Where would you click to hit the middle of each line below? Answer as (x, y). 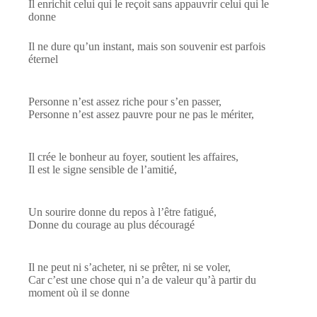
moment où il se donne (79, 292)
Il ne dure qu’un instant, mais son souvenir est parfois (147, 46)
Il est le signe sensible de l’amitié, (104, 169)
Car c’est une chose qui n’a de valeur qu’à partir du (142, 279)
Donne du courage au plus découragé (111, 224)
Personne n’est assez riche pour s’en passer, (126, 101)
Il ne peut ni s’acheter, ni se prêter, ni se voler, (131, 267)
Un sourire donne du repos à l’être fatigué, (124, 212)
